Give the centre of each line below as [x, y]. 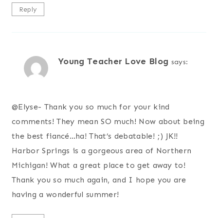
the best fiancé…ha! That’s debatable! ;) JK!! [95, 136]
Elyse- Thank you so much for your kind [94, 107]
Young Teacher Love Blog [113, 61]
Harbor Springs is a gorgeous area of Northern [102, 150]
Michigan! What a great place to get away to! [99, 165]
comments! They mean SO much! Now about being [108, 121]
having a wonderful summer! [65, 194]
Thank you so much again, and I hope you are [99, 180]
